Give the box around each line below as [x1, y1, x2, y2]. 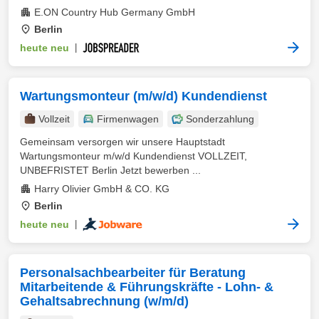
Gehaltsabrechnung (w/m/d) [20, 294, 189, 308]
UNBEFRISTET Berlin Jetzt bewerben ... [20, 164, 201, 176]
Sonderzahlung [186, 113, 254, 125]
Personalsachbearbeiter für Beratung [20, 266, 246, 280]
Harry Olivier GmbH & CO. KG [34, 183, 169, 194]
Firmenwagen [97, 113, 159, 125]
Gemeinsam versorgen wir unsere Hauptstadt [20, 136, 225, 147]
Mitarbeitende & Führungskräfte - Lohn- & [20, 280, 273, 294]
